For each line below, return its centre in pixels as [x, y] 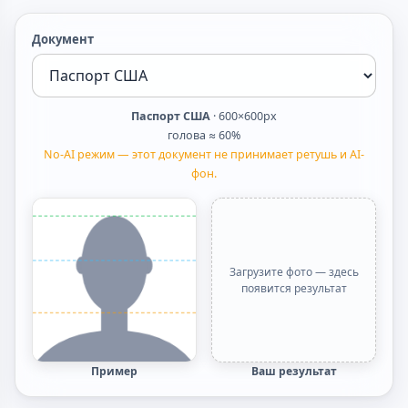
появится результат [294, 288]
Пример [114, 371]
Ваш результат [294, 371]
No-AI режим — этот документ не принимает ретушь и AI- [204, 154]
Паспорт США [171, 116]
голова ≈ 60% [204, 135]
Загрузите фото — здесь [294, 271]
